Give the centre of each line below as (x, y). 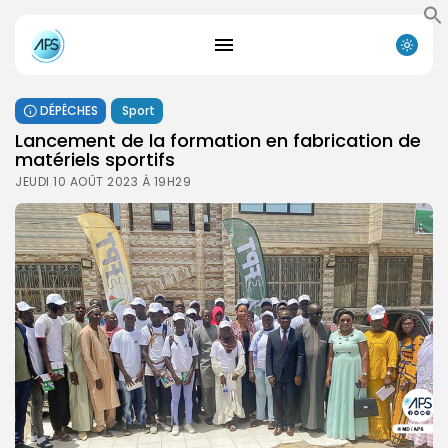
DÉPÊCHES (69, 110)
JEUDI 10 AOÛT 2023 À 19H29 (103, 181)
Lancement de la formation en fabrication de (218, 140)
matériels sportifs (95, 159)
